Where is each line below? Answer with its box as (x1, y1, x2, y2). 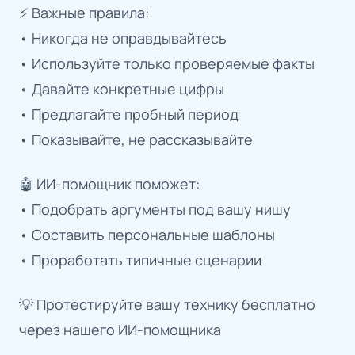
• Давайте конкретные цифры (19, 78, 224, 98)
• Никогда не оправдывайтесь (19, 28, 227, 48)
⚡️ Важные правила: (19, 2, 149, 22)
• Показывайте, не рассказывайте (19, 129, 253, 149)
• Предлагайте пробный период (19, 104, 239, 124)
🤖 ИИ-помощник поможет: (19, 174, 200, 193)
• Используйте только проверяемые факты (19, 53, 315, 73)
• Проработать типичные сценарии (19, 250, 261, 269)
